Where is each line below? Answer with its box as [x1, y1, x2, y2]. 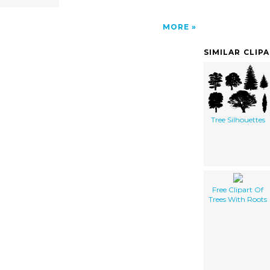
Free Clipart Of [212, 184, 263, 194]
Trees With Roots [209, 194, 267, 204]
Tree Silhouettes [210, 115, 265, 124]
